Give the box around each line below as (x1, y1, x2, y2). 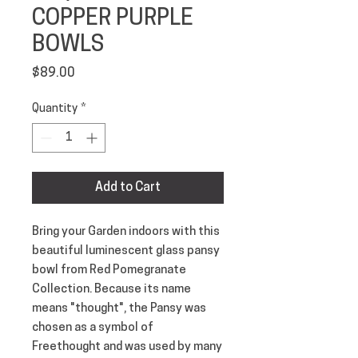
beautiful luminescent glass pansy (32, 245, 220, 257)
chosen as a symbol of (32, 321, 153, 334)
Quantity (32, 102, 78, 115)
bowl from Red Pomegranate (32, 264, 186, 276)
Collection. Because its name (32, 283, 191, 296)
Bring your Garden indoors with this (32, 225, 220, 238)
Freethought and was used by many (32, 340, 222, 353)
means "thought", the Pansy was (32, 302, 206, 315)
